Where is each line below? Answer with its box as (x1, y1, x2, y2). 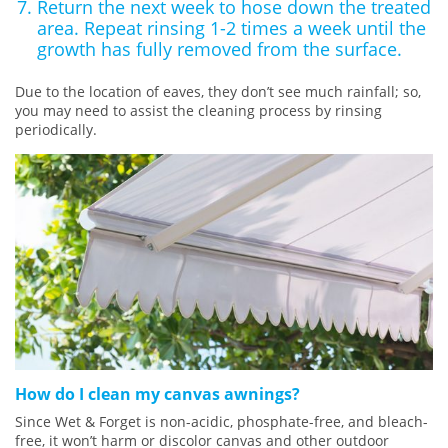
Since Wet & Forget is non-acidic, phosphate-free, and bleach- (15, 411, 428, 431)
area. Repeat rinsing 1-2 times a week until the (36, 16, 426, 40)
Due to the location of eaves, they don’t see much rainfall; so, (15, 81, 421, 101)
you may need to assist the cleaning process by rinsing (15, 100, 382, 120)
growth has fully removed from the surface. (36, 37, 402, 61)
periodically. (15, 119, 97, 139)
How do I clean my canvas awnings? (15, 382, 300, 405)
